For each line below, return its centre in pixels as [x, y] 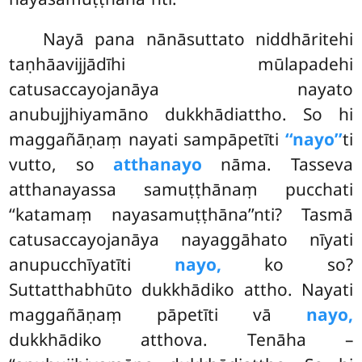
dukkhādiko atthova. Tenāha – [181, 339]
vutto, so [61, 164]
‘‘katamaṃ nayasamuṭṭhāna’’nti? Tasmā [181, 214]
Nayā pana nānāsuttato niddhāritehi [198, 38]
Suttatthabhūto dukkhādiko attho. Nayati [181, 289]
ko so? [287, 264]
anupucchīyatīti [92, 264]
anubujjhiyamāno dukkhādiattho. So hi [181, 114]
